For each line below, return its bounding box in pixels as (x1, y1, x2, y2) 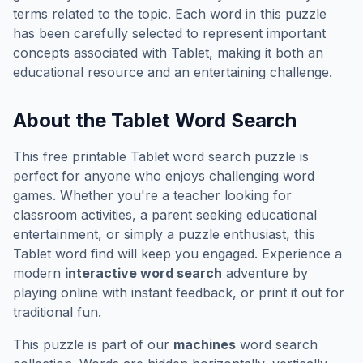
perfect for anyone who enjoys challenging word (13, 168, 314, 184)
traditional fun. (13, 304, 101, 320)
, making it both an (209, 45, 323, 61)
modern (13, 265, 65, 281)
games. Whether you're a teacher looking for (13, 187, 292, 203)
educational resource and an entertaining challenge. (13, 64, 332, 80)
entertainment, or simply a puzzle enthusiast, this (13, 226, 315, 242)
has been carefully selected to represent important (13, 25, 326, 41)
